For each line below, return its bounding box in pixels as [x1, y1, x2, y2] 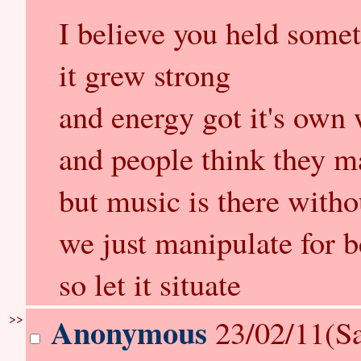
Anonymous [51, 309, 207, 355]
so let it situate [59, 263, 241, 305]
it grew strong [59, 53, 230, 95]
